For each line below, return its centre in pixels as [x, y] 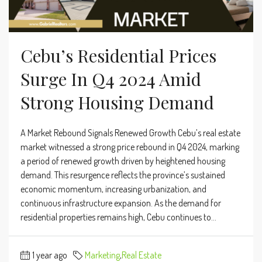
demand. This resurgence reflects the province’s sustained [123, 175]
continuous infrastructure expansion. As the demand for [121, 203]
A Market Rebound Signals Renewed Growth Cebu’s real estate [130, 132]
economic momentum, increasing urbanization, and [113, 189]
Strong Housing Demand [117, 102]
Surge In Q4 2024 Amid [111, 79]
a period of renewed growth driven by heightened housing [123, 161]
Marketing [102, 255]
